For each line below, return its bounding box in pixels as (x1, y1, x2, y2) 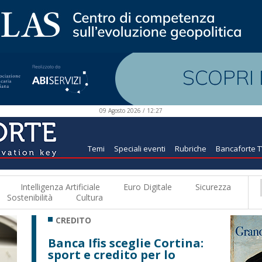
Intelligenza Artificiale (20, 181, 100, 192)
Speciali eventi (114, 143, 166, 154)
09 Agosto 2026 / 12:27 (99, 106, 163, 115)
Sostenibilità (7, 192, 53, 203)
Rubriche (175, 143, 206, 154)
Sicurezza (195, 181, 231, 192)
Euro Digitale (123, 181, 172, 192)
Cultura (76, 192, 103, 203)
